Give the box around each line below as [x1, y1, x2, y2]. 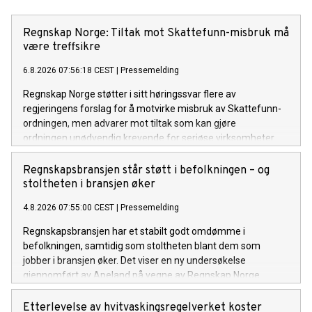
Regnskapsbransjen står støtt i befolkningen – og [23, 163, 270, 178]
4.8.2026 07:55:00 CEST [23, 202, 114, 212]
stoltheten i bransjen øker [23, 177, 155, 192]
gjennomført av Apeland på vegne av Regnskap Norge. [23, 269, 262, 281]
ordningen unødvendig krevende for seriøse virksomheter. [23, 132, 276, 143]
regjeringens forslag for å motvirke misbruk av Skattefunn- [23, 102, 281, 114]
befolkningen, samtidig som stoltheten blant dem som [23, 240, 260, 251]
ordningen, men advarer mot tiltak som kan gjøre [23, 117, 236, 129]
